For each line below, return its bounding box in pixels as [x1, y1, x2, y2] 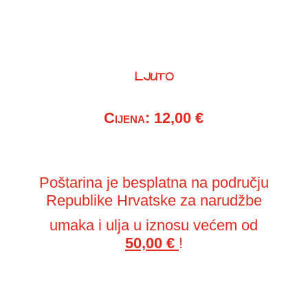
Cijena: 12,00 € [104, 109, 204, 127]
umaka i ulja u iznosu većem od [49, 217, 258, 234]
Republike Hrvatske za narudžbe [45, 192, 262, 210]
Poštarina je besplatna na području [38, 174, 269, 192]
